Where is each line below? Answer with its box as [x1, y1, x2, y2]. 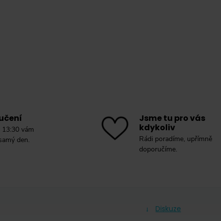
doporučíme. [139, 145, 178, 154]
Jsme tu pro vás [139, 112, 206, 124]
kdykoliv [139, 122, 176, 133]
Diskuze [155, 204, 182, 214]
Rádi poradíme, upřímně [139, 134, 213, 144]
